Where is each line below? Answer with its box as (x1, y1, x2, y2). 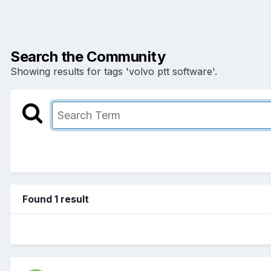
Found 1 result (22, 192, 89, 205)
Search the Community (10, 47, 166, 65)
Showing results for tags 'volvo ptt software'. (10, 65, 217, 77)
